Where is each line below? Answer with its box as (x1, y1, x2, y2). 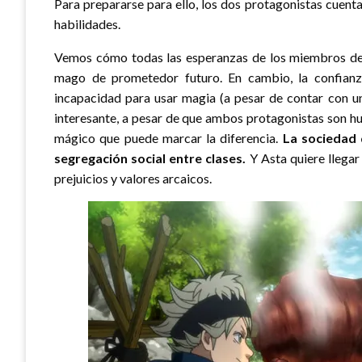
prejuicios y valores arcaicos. (54, 170, 212, 186)
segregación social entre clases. (54, 149, 246, 166)
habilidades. (54, 15, 120, 32)
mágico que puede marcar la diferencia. (54, 129, 283, 145)
